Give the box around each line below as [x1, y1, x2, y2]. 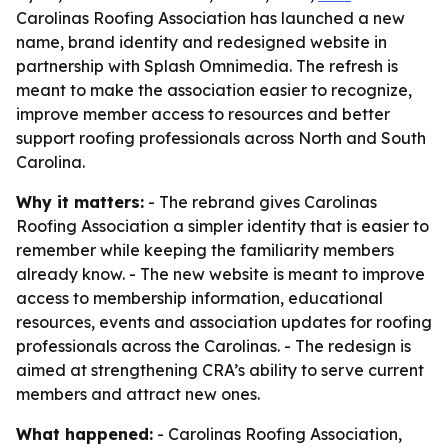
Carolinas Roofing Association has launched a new [16, 8, 405, 28]
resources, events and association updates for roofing [16, 312, 432, 332]
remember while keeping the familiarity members [16, 240, 394, 260]
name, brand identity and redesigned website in [16, 32, 387, 52]
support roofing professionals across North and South [16, 128, 426, 148]
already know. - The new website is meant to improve [16, 264, 425, 284]
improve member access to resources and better [16, 104, 390, 124]
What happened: [16, 424, 153, 444]
